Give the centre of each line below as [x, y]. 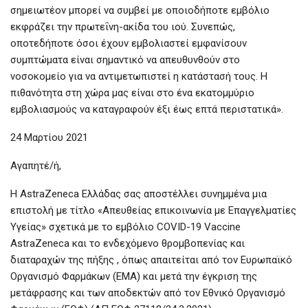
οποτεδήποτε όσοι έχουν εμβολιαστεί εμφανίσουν [129, 44]
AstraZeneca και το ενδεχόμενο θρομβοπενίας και [128, 244]
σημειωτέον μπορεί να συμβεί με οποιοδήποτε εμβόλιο [140, 11]
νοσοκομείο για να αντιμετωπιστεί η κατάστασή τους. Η [139, 77]
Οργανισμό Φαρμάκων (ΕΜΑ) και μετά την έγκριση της [134, 277]
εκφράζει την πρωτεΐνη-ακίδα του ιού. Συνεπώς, [123, 27]
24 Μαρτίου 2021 [49, 138]
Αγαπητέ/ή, [36, 166]
